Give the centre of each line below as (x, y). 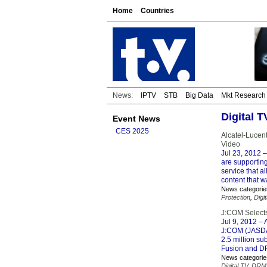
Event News (136, 119)
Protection (236, 197)
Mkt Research (243, 95)
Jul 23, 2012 (241, 153)
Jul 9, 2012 (239, 222)
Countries (157, 11)
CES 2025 (132, 131)
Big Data (199, 95)
